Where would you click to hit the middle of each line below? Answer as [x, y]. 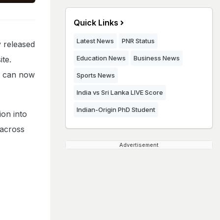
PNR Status [138, 41]
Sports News [96, 75]
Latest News [95, 41]
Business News [157, 58]
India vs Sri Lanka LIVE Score [120, 92]
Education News [101, 58]
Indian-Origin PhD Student [116, 110]
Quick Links [96, 23]
